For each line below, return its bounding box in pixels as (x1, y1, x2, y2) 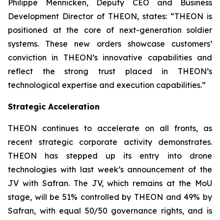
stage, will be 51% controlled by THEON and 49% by (8, 192, 212, 202)
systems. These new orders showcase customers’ (8, 39, 212, 49)
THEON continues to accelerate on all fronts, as (8, 123, 212, 133)
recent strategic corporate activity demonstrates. (8, 137, 212, 147)
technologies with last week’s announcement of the (8, 165, 212, 174)
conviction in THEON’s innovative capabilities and (8, 53, 212, 62)
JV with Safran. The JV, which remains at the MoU (8, 178, 212, 188)
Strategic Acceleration (8, 102, 100, 111)
